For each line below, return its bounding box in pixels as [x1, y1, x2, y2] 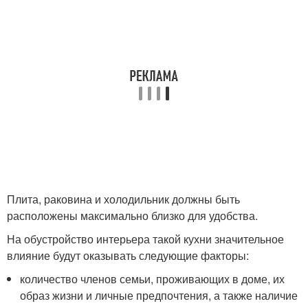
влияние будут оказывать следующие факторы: [7, 247, 249, 264]
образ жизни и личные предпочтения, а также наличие [20, 287, 298, 304]
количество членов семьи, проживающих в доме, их [20, 271, 285, 287]
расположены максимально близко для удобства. [7, 208, 258, 224]
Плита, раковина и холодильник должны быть [7, 191, 240, 208]
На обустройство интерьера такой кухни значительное [7, 231, 284, 247]
